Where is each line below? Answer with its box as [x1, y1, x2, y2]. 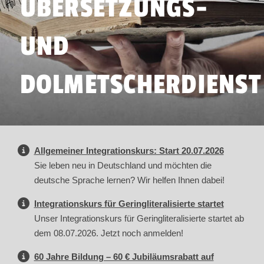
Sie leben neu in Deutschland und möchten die [34, 160, 212, 171]
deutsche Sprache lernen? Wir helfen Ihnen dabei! [34, 175, 225, 186]
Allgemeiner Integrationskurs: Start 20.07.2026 [34, 146, 224, 156]
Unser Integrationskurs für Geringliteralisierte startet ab [34, 213, 244, 224]
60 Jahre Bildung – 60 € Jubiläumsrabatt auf [34, 252, 214, 262]
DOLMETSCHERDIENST [19, 68, 262, 101]
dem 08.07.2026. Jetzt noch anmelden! [34, 228, 183, 239]
